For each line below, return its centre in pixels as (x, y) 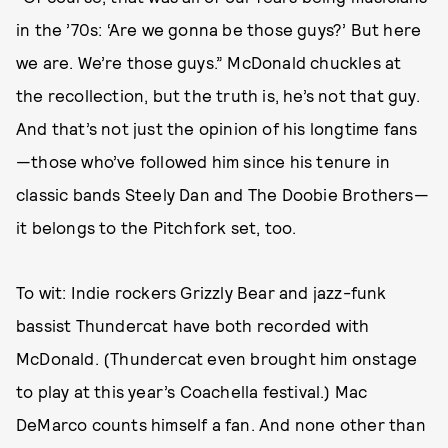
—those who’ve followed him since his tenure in (203, 161)
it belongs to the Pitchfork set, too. (158, 227)
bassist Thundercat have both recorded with (193, 325)
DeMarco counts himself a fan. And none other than (221, 424)
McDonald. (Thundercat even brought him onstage (217, 358)
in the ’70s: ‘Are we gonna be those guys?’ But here (219, 29)
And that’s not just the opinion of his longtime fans (217, 128)
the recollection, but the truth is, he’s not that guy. (218, 95)
